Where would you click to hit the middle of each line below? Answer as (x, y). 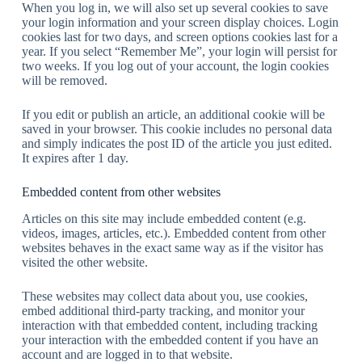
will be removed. (64, 81)
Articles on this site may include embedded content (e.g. (164, 218)
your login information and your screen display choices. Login (180, 23)
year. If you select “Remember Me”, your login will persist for (179, 52)
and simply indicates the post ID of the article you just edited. (177, 144)
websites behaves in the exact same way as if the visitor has (172, 247)
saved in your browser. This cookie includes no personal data (177, 129)
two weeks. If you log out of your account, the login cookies (175, 66)
